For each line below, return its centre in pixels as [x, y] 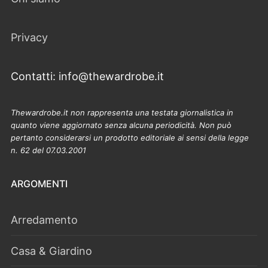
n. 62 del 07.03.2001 [48, 150]
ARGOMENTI [39, 183]
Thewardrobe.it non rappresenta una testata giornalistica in [122, 112]
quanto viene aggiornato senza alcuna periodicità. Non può [121, 125]
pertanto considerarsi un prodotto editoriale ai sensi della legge [130, 137]
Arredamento [44, 220]
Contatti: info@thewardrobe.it [87, 76]
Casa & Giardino [51, 251]
